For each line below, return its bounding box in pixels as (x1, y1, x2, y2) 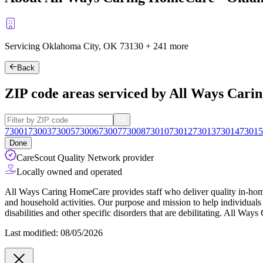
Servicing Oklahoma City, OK (5, 41, 120, 51)
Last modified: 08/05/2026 (5, 228, 103, 238)
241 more (153, 41, 188, 51)
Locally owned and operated (16, 167, 122, 177)
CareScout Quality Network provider (16, 153, 154, 163)
